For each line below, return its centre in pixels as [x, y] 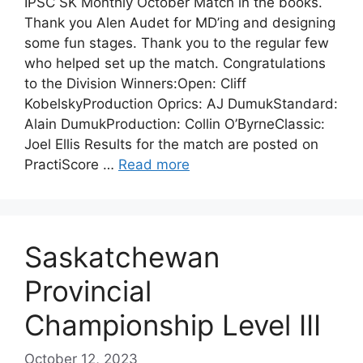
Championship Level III [173, 325]
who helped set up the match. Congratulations [175, 63]
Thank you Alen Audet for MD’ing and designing [180, 23]
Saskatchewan [122, 257]
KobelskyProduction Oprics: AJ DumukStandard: [181, 104]
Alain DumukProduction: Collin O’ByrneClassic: [175, 124]
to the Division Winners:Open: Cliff [135, 83]
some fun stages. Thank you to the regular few [177, 43]
